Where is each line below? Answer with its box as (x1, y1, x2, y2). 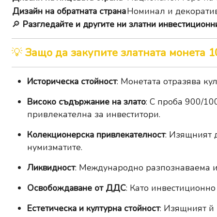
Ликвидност (27, 162, 75, 174)
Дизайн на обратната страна (12, 5, 126, 17)
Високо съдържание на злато (27, 96, 146, 108)
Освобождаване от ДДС (27, 182, 126, 194)
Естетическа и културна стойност (27, 202, 160, 215)
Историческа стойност (27, 76, 117, 88)
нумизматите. (27, 141, 82, 154)
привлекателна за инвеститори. (27, 108, 160, 121)
